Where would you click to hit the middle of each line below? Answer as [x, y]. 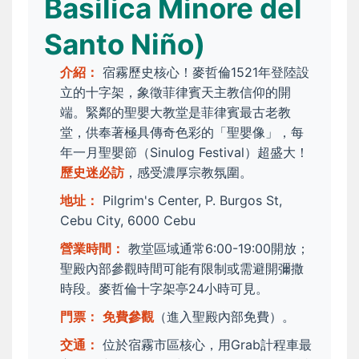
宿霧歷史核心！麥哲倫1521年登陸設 [204, 73]
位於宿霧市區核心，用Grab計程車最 [205, 345]
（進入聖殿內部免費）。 [224, 317]
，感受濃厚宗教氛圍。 [188, 173]
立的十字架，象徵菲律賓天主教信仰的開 [175, 93]
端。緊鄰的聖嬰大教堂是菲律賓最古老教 [175, 113]
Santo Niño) [125, 44]
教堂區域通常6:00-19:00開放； [217, 249]
